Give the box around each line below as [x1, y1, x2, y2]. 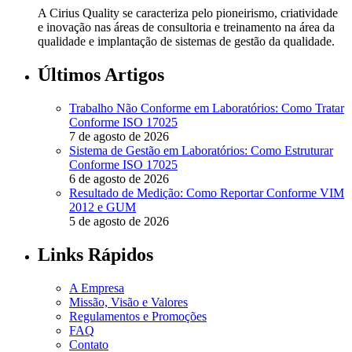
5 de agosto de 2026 [69, 214, 169, 229]
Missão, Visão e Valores [69, 295, 188, 310]
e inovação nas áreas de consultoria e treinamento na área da [38, 20, 335, 35]
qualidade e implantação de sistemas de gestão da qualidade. [38, 35, 335, 49]
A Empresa [69, 281, 124, 295]
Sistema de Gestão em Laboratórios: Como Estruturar [69, 144, 333, 158]
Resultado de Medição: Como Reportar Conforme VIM [69, 186, 344, 200]
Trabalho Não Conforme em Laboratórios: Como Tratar [69, 101, 344, 115]
